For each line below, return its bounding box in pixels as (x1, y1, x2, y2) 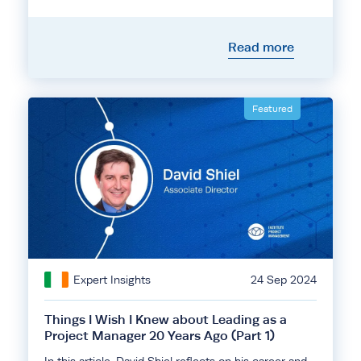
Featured (252, 103, 293, 114)
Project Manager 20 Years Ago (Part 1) (44, 328, 275, 343)
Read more (228, 39, 294, 55)
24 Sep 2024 (251, 273, 317, 286)
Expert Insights (73, 273, 151, 286)
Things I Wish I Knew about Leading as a (44, 312, 287, 327)
